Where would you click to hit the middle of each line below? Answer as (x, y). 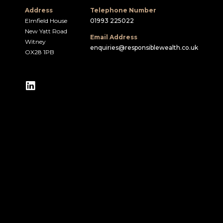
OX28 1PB (40, 52)
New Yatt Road (46, 31)
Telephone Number (123, 10)
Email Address (114, 37)
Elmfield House (46, 21)
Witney (35, 42)
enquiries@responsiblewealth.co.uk (144, 48)
